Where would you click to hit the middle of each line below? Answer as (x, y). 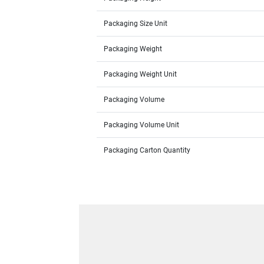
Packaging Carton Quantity (147, 151)
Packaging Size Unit (136, 24)
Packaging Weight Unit (141, 75)
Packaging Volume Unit (142, 125)
